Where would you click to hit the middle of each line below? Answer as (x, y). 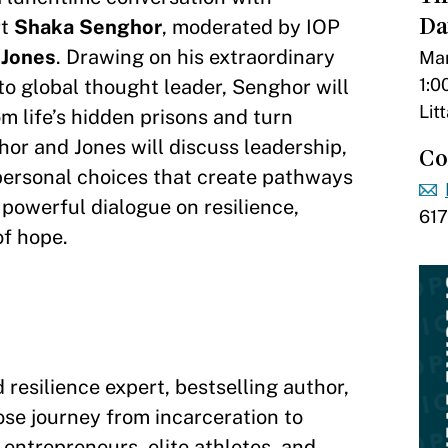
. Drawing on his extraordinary (196, 57)
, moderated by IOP (251, 27)
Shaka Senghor (88, 27)
